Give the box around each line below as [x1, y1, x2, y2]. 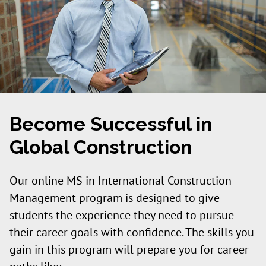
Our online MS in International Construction [9, 173, 232, 188]
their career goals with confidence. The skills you [9, 225, 254, 240]
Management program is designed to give [9, 191, 220, 205]
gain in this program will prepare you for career [9, 242, 249, 257]
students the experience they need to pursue [9, 208, 234, 223]
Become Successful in [9, 112, 212, 135]
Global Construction [9, 135, 192, 158]
